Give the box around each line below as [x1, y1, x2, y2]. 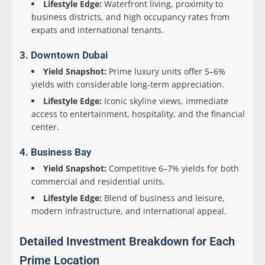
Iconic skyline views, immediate [102, 95, 228, 107]
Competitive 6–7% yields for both [106, 163, 239, 174]
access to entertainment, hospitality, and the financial [31, 108, 245, 120]
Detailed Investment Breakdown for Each [20, 234, 235, 249]
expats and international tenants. [31, 24, 164, 36]
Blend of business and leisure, [102, 192, 225, 204]
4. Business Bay [20, 146, 91, 159]
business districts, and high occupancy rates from [31, 11, 230, 23]
